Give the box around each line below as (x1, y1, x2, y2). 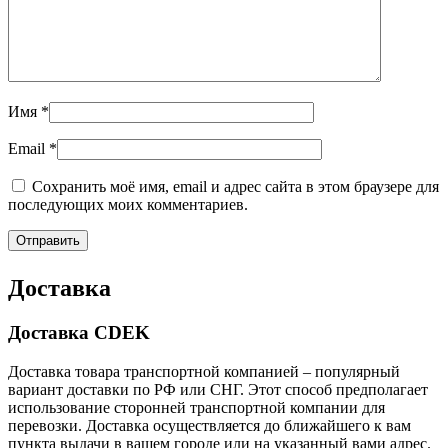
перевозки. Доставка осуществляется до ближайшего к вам (8, 416, 411, 434)
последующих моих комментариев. (8, 196, 248, 214)
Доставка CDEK (8, 322, 150, 344)
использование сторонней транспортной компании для (8, 398, 385, 416)
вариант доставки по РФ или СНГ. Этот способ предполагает (8, 380, 428, 398)
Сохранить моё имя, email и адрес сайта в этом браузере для (32, 178, 439, 196)
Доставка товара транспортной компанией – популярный (8, 362, 400, 380)
